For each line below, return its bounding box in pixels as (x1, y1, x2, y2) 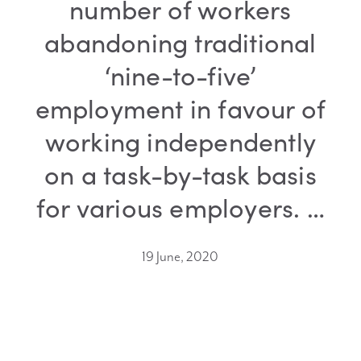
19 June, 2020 (142, 249, 219, 266)
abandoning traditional (44, 24, 317, 60)
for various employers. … (36, 189, 325, 226)
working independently (44, 123, 317, 160)
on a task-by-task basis (44, 156, 317, 193)
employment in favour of (35, 90, 326, 127)
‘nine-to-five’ (104, 57, 257, 93)
